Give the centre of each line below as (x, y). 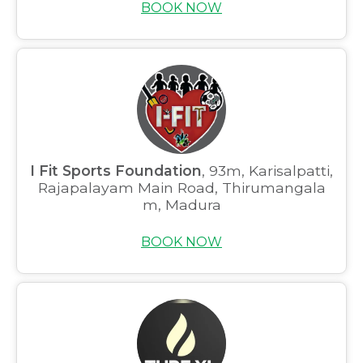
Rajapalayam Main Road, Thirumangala (181, 188)
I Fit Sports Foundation (116, 171)
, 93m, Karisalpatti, (267, 171)
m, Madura (181, 205)
